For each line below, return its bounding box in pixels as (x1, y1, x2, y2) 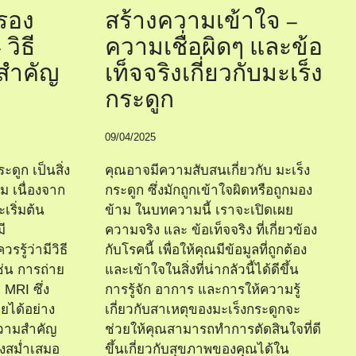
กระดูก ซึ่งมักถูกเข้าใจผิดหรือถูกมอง (105, 182, 312, 198)
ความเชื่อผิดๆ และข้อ (105, 32, 323, 64)
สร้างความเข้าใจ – (105, 6, 298, 37)
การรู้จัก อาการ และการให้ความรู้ (105, 281, 300, 297)
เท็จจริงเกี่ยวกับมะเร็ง (105, 58, 323, 90)
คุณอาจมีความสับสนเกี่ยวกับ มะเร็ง (105, 162, 310, 178)
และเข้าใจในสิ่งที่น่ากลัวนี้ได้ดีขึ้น (105, 261, 299, 277)
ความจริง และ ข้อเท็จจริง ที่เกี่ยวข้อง (105, 222, 317, 238)
